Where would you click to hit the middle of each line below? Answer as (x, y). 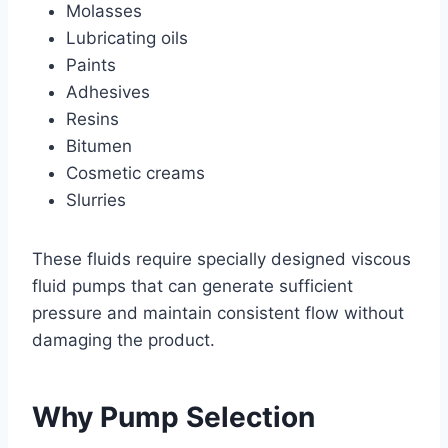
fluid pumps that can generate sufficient (192, 285)
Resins (92, 118)
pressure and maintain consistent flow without (218, 312)
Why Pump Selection (173, 416)
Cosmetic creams (135, 172)
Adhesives (108, 91)
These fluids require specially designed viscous (221, 258)
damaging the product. (123, 339)
